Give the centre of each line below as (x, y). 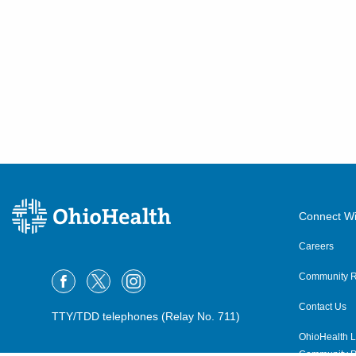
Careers (316, 246)
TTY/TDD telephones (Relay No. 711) (146, 316)
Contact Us (323, 307)
